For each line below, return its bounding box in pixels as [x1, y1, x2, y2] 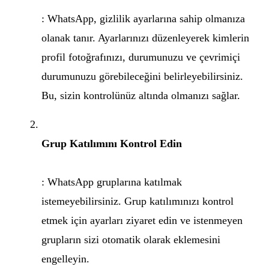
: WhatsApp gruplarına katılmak [41, 176, 182, 188]
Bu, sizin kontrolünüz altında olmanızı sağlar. [41, 89, 240, 101]
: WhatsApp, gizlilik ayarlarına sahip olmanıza [41, 13, 245, 25]
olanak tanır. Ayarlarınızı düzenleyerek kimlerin [41, 32, 249, 44]
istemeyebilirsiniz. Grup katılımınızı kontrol [41, 195, 234, 207]
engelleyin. [41, 253, 89, 265]
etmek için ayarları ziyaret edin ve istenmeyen [41, 214, 243, 226]
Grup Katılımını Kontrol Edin [41, 138, 182, 150]
